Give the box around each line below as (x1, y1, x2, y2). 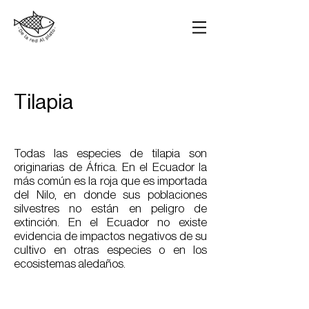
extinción (14, 217, 57, 228)
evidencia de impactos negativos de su (14, 230, 207, 242)
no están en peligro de (69, 203, 208, 215)
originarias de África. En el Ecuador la (14, 161, 207, 173)
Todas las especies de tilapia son (14, 148, 207, 159)
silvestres (14, 203, 59, 215)
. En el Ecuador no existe (57, 217, 207, 228)
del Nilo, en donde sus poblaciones (14, 189, 207, 201)
